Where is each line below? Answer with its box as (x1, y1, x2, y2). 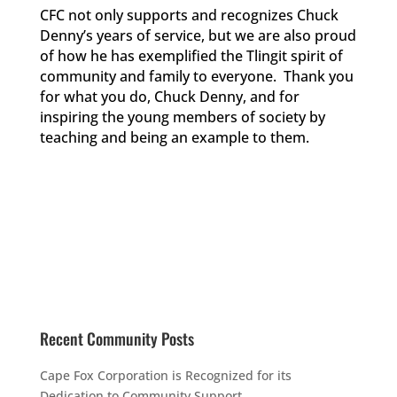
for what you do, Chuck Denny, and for (39, 86, 300, 106)
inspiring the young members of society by (39, 106, 325, 127)
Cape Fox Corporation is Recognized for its (39, 366, 292, 384)
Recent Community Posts (39, 326, 194, 350)
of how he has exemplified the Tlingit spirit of (39, 45, 343, 66)
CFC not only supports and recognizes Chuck (39, 4, 339, 25)
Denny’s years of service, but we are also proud (39, 25, 356, 45)
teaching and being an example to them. (39, 127, 309, 147)
